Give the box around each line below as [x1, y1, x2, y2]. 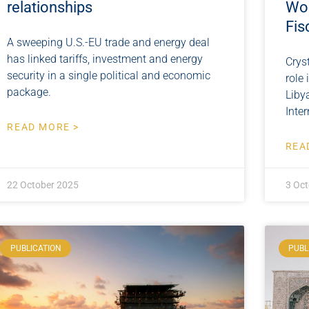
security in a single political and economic [7, 68, 211, 82]
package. [7, 85, 52, 99]
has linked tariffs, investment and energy [7, 52, 203, 66]
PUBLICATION [10, 243, 61, 253]
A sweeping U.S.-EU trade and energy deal [7, 35, 210, 49]
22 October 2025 [7, 179, 79, 190]
